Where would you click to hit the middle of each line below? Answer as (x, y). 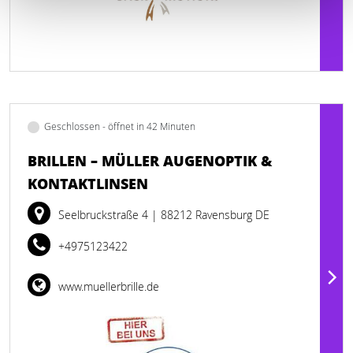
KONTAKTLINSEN (88, 184)
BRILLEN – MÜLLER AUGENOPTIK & (150, 161)
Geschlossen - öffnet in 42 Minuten (120, 126)
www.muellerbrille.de (107, 286)
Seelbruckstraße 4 (105, 215)
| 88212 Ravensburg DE (210, 215)
